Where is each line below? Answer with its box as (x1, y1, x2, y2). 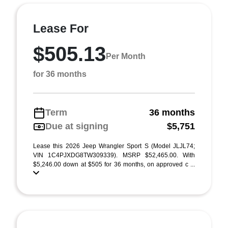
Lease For (33, 22, 89, 35)
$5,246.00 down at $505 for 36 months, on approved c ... (33, 161, 195, 168)
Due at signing (45, 121, 108, 131)
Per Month (106, 51, 146, 61)
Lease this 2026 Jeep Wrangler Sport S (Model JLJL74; (33, 142, 195, 150)
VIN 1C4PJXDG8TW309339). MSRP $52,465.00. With (33, 152, 195, 159)
